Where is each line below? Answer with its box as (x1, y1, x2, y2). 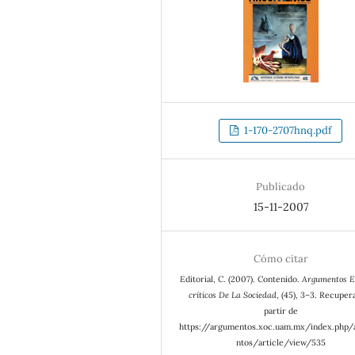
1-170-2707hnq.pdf (241, 123, 331, 137)
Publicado (256, 180, 305, 194)
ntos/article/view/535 (235, 337, 326, 349)
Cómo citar (253, 252, 308, 266)
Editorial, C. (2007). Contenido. (179, 273, 302, 285)
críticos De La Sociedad (189, 289, 277, 301)
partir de (263, 305, 298, 317)
